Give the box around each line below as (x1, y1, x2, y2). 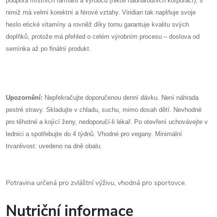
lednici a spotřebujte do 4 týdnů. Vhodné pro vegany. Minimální (6, 130, 182, 138)
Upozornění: (6, 94, 43, 101)
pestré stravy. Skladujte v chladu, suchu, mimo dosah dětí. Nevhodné (6, 106, 201, 113)
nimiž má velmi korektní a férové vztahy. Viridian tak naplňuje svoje (6, 9, 196, 16)
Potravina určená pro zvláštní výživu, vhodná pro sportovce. (6, 178, 186, 187)
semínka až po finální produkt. (6, 45, 91, 52)
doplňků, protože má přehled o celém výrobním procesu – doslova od (6, 33, 200, 40)
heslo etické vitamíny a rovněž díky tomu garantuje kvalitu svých (6, 21, 189, 28)
